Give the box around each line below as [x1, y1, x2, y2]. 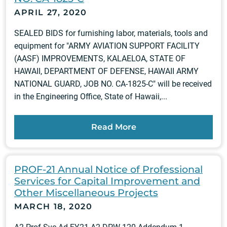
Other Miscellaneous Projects [14, 186, 158, 199]
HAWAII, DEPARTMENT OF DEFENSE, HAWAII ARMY [14, 66, 199, 77]
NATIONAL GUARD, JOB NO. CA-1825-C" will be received [14, 79, 212, 89]
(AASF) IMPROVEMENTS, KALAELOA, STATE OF [14, 54, 185, 64]
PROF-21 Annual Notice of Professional [14, 163, 203, 176]
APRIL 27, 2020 [14, 8, 87, 18]
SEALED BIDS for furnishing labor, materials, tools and [14, 28, 208, 39]
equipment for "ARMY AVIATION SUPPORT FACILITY [14, 41, 200, 51]
